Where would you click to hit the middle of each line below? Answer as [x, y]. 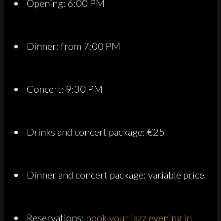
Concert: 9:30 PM [65, 89]
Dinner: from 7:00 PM [74, 46]
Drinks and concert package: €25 [96, 131]
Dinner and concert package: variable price [115, 174]
